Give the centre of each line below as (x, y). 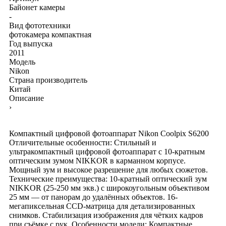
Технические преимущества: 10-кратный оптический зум (108, 179)
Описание (26, 98)
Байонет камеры (37, 7)
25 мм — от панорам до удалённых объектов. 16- (93, 197)
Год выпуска (31, 43)
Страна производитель (48, 80)
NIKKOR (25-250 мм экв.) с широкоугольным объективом (109, 188)
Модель (22, 62)
